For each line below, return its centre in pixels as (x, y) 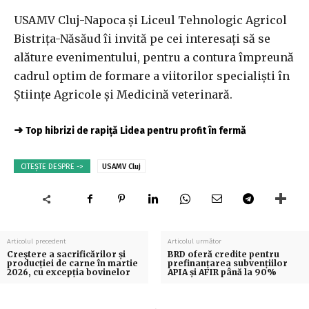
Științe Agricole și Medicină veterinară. (123, 95)
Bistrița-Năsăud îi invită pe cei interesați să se (142, 39)
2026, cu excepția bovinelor (69, 272)
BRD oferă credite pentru (223, 255)
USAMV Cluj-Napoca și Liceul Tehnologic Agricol (150, 20)
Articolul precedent (37, 242)
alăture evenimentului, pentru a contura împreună (154, 58)
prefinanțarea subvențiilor (227, 263)
